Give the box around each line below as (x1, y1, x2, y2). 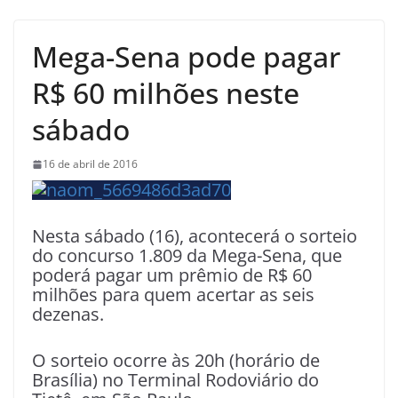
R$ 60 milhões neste (32, 74, 299, 113)
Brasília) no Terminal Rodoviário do (32, 368, 319, 393)
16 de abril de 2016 (43, 156, 138, 172)
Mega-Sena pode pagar (32, 37, 340, 76)
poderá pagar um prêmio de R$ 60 (32, 263, 312, 288)
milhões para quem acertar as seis (32, 283, 314, 307)
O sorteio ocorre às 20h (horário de (32, 348, 320, 373)
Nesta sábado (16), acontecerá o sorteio (32, 224, 357, 249)
